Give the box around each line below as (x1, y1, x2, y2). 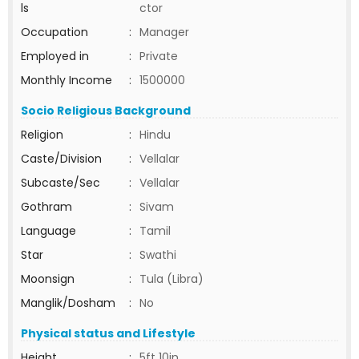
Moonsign (21, 271, 75, 287)
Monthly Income (21, 72, 112, 88)
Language (21, 223, 76, 239)
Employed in (21, 48, 89, 64)
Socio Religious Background (21, 103, 191, 119)
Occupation (21, 24, 88, 40)
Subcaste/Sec (21, 175, 100, 191)
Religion (21, 127, 63, 143)
